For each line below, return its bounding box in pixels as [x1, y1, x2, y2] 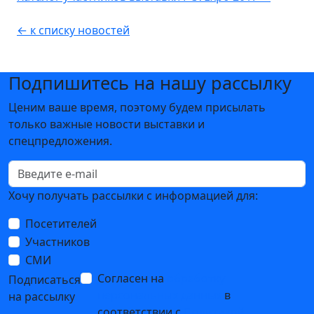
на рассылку [8, 288, 75, 304]
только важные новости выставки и [8, 116, 205, 132]
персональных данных [97, 287, 221, 303]
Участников [25, 234, 90, 250]
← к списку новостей [17, 22, 130, 38]
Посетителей [25, 216, 97, 231]
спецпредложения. [8, 133, 112, 149]
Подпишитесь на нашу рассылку [8, 71, 292, 95]
